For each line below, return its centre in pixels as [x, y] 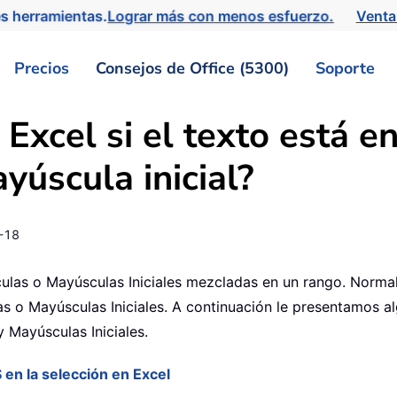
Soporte [345, 68]
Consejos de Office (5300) [192, 68]
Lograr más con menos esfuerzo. [224, 16]
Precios [42, 68]
